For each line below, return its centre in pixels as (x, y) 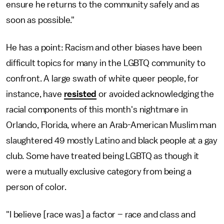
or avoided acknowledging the (155, 94)
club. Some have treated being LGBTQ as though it (103, 156)
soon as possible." (40, 20)
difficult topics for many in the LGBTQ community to (106, 63)
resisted (80, 94)
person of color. (36, 187)
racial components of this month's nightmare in (97, 109)
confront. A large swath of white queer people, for (102, 78)
